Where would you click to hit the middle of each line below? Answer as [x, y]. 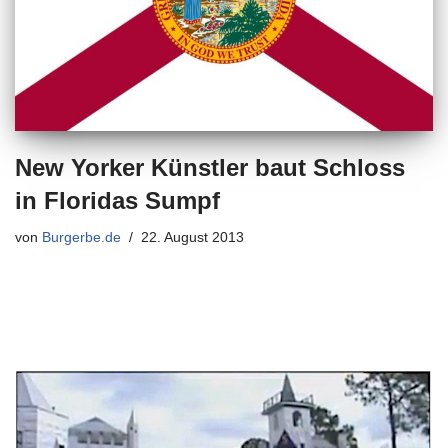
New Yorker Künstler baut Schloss [210, 167]
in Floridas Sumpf [117, 200]
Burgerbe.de [81, 237]
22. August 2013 [192, 237]
